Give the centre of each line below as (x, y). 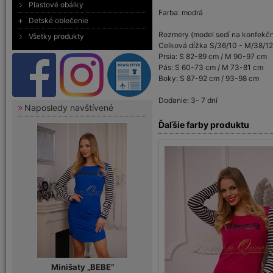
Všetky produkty (56, 36)
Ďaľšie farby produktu (204, 125)
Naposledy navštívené (69, 108)
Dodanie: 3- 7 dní (188, 100)
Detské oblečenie (58, 20)
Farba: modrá (181, 12)
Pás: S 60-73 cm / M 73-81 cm (211, 67)
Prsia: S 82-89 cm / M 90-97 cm (213, 56)
